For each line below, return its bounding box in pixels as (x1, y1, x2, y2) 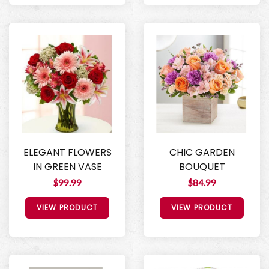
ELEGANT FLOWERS (23, 145, 112, 160)
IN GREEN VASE (32, 160, 102, 174)
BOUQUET (178, 160, 225, 174)
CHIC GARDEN (169, 145, 235, 160)
